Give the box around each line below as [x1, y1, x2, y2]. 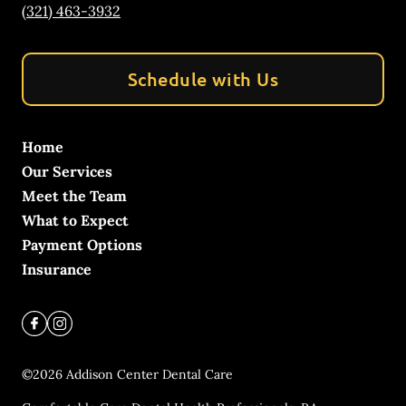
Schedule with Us [127, 67, 279, 91]
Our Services [22, 162, 112, 180]
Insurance [22, 260, 92, 278]
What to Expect [22, 211, 129, 229]
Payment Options [22, 236, 142, 254]
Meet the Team [22, 187, 127, 205]
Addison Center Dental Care [66, 366, 233, 382]
